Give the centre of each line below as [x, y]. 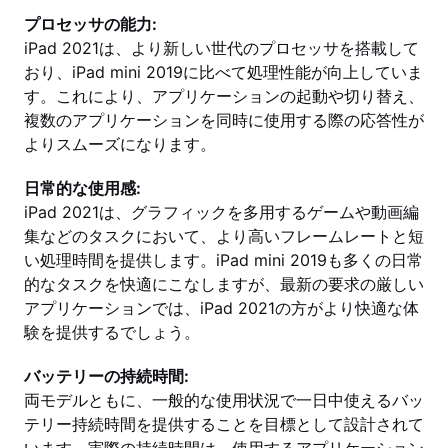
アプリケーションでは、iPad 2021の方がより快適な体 [221, 308]
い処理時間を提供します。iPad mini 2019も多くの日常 [223, 260]
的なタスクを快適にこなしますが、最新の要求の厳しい [224, 284]
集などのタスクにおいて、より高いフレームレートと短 [224, 236]
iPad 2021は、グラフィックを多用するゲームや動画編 [221, 212]
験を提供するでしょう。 [112, 332]
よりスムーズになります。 [120, 144]
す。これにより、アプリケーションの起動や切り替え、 [224, 96]
